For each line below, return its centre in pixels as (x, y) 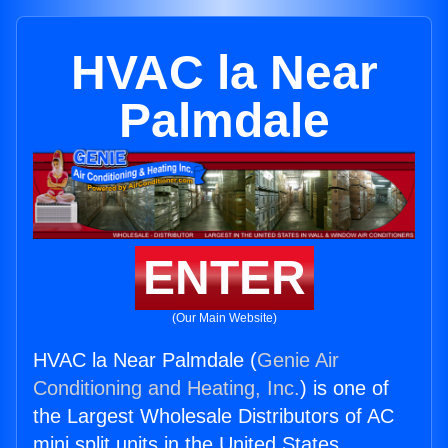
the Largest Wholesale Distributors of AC (213, 416)
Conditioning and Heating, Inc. (166, 388)
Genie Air (298, 360)
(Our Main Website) (224, 318)
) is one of (344, 388)
